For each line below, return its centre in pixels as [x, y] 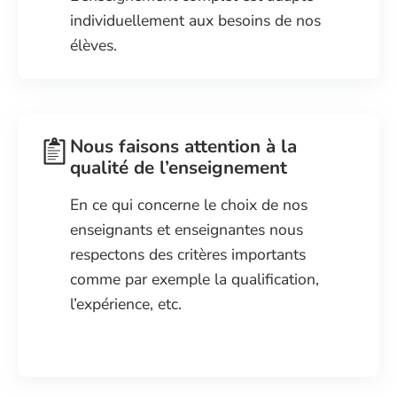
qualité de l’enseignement [179, 167]
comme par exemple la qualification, [195, 279]
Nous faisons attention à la [184, 146]
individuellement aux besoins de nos [196, 20]
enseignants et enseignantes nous [187, 229]
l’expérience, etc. [126, 304]
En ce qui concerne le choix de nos [189, 204]
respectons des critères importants [188, 254]
